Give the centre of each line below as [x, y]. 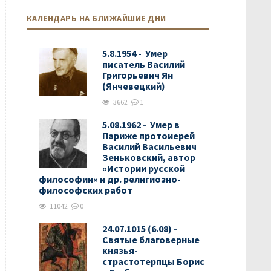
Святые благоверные [151, 240]
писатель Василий [143, 64]
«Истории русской [143, 168]
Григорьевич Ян [137, 75]
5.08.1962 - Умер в [141, 125]
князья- [120, 250]
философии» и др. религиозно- [109, 179]
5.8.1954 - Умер [135, 53]
